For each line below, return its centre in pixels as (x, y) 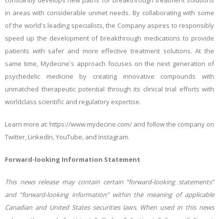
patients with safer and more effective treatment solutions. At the (109, 51)
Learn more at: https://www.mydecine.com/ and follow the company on (109, 124)
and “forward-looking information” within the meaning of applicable (109, 195)
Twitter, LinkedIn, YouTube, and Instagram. (67, 137)
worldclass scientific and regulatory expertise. (73, 102)
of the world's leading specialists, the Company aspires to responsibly (109, 25)
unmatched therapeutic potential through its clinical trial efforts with (109, 89)
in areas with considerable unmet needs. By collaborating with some (109, 13)
